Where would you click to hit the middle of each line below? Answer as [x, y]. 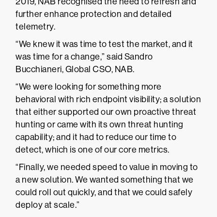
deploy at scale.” [48, 205]
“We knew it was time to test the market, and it [104, 44]
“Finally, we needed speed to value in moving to [107, 167]
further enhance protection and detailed [94, 14]
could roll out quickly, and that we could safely [104, 192]
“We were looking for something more [89, 87]
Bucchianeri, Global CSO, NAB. [75, 69]
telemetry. [35, 27]
